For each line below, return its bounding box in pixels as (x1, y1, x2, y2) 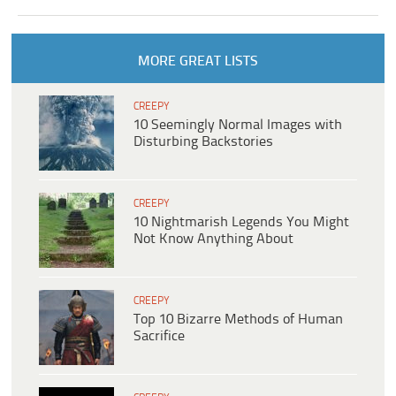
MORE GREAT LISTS (137, 54, 258, 69)
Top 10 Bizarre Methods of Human (133, 312, 343, 327)
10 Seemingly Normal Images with (133, 118, 342, 133)
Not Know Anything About (133, 232, 293, 247)
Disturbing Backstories (133, 134, 273, 149)
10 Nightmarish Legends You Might (133, 215, 349, 230)
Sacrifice (133, 329, 185, 344)
